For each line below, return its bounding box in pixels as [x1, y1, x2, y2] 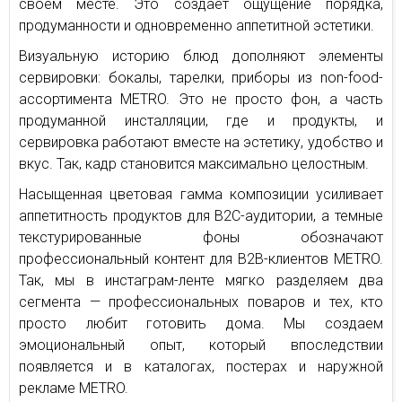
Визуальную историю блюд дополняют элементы [19, 47, 383, 65]
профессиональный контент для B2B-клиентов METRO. [19, 249, 383, 267]
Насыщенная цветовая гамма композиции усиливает [19, 185, 383, 203]
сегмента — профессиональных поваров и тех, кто [19, 293, 383, 310]
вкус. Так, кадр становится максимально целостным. [19, 154, 369, 172]
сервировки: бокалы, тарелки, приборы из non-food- [19, 68, 383, 86]
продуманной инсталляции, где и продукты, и [19, 111, 383, 129]
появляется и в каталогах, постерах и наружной [19, 357, 383, 375]
